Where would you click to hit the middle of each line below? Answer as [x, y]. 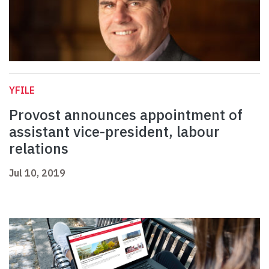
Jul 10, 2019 [37, 173]
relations [39, 149]
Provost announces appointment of [126, 115]
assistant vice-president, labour [114, 132]
